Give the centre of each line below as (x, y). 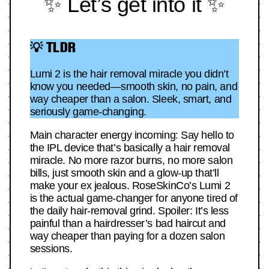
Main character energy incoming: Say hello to (132, 135)
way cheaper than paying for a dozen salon (127, 236)
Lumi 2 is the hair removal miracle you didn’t (129, 74)
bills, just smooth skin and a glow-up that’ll (124, 173)
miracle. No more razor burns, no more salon (131, 161)
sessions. (51, 249)
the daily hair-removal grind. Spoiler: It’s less (129, 211)
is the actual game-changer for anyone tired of (134, 198)
